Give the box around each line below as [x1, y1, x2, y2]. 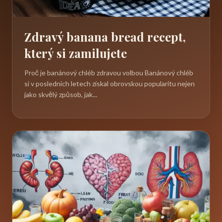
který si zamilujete [24, 45, 127, 61]
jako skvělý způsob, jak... [24, 90, 97, 99]
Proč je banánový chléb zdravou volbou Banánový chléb [24, 68, 193, 77]
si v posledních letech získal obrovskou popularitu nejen [24, 79, 195, 88]
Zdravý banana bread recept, [24, 28, 186, 45]
